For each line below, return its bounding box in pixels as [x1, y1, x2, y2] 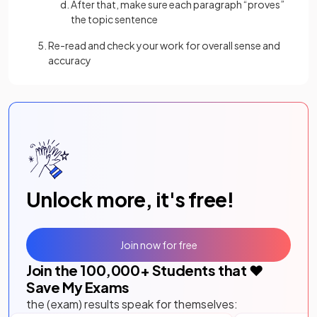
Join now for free [120, 238, 197, 251]
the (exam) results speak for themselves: [26, 296, 238, 311]
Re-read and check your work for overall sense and [48, 39, 280, 52]
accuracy [48, 54, 91, 67]
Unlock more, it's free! [26, 187, 234, 212]
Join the [26, 261, 81, 279]
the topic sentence [71, 13, 158, 25]
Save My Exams [26, 278, 129, 296]
